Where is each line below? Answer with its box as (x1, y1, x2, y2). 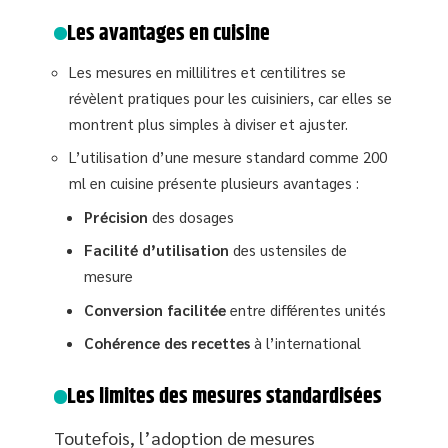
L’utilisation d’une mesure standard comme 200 (69, 147, 387, 166)
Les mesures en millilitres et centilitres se (69, 61, 346, 81)
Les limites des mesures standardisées (67, 380, 383, 414)
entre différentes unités (226, 299, 386, 319)
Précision (84, 206, 148, 226)
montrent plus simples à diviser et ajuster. (69, 113, 348, 133)
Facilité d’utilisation (84, 240, 229, 259)
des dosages (148, 206, 234, 226)
